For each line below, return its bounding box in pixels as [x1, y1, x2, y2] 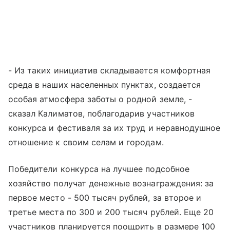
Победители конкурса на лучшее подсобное [8, 163, 189, 174]
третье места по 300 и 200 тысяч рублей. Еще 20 [8, 206, 214, 217]
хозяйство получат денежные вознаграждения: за [8, 178, 214, 188]
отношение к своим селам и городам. [8, 137, 164, 147]
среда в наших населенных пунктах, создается [8, 79, 201, 90]
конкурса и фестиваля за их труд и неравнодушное [8, 122, 221, 133]
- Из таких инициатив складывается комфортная [8, 65, 211, 75]
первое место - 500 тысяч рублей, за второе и [8, 192, 202, 203]
